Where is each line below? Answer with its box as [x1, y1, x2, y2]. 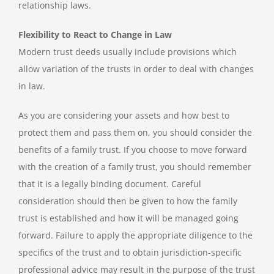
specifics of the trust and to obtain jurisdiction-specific [18, 246, 242, 259]
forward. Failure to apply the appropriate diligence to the [18, 229, 253, 242]
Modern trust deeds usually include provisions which [18, 46, 237, 58]
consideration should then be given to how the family [18, 195, 237, 207]
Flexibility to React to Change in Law [18, 29, 172, 41]
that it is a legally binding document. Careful [18, 178, 201, 190]
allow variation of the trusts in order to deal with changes [18, 63, 254, 75]
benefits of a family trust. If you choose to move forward [18, 144, 247, 156]
